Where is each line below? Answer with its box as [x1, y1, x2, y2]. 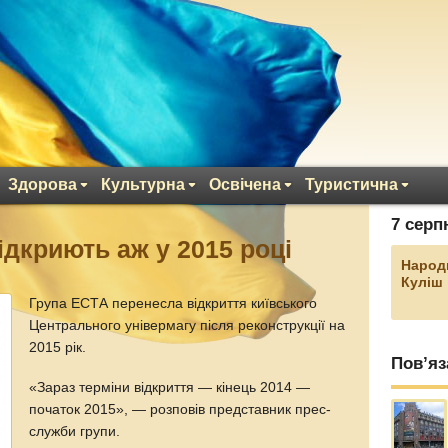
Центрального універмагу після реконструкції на [29, 318, 346, 333]
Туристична [305, 176, 398, 193]
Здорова [8, 176, 77, 193]
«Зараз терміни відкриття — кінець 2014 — [29, 379, 311, 395]
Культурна [101, 176, 185, 193]
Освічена [209, 176, 281, 193]
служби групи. [29, 423, 121, 439]
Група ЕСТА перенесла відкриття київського [29, 296, 318, 311]
